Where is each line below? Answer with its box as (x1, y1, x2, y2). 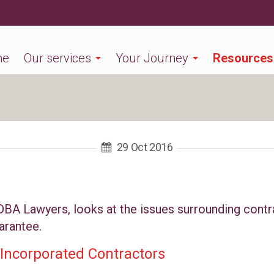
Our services (24, 50, 91, 65)
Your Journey (116, 50, 188, 65)
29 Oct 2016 (116, 141, 173, 154)
